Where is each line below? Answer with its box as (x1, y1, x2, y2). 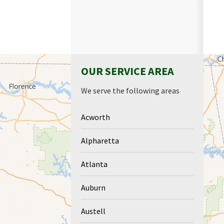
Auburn (81, 182, 105, 193)
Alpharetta (81, 135, 119, 146)
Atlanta (81, 159, 107, 169)
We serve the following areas (81, 85, 179, 96)
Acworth (81, 112, 110, 122)
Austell (81, 206, 105, 216)
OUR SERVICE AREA (81, 64, 174, 78)
